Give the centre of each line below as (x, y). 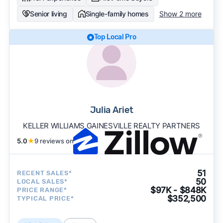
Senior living (48, 13)
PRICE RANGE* (42, 190)
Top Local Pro (115, 37)
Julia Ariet (111, 110)
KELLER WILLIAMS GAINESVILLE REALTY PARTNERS (111, 125)
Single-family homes (117, 13)
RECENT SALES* (44, 173)
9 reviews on (54, 141)
